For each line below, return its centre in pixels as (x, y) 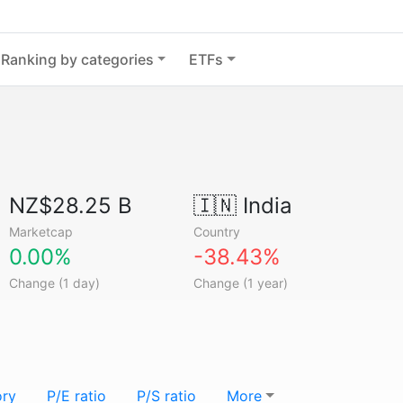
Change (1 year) (240, 283)
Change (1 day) (55, 283)
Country (216, 232)
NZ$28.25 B (71, 206)
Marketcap (41, 232)
